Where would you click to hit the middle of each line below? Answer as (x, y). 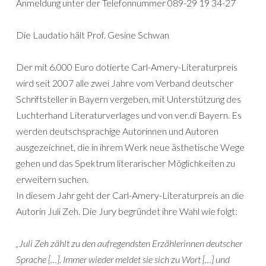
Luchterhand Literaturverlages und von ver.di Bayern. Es (129, 115)
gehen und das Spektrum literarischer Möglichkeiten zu (126, 163)
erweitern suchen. (52, 179)
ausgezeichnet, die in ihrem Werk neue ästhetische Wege (130, 147)
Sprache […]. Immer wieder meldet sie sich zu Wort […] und (123, 259)
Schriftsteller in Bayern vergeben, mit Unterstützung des (129, 99)
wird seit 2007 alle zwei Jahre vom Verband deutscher (125, 83)
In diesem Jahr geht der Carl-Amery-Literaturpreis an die (130, 195)
